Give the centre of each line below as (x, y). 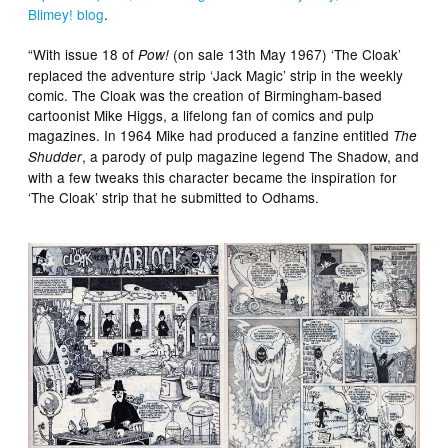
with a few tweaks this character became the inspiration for (213, 176)
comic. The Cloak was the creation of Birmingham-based (205, 94)
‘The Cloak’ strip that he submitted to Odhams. (174, 196)
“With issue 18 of (83, 53)
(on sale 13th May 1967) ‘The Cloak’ (285, 53)
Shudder (55, 156)
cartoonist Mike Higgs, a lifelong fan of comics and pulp (201, 114)
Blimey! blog (66, 13)
